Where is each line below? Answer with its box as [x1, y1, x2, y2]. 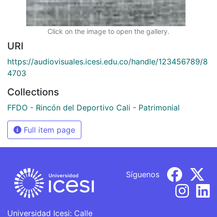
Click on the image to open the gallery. [47, 27, 170, 35]
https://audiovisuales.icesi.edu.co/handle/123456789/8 [7, 56, 208, 66]
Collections [7, 86, 59, 98]
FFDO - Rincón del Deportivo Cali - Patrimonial [7, 102, 180, 112]
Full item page [21, 124, 75, 135]
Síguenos [126, 169, 159, 179]
